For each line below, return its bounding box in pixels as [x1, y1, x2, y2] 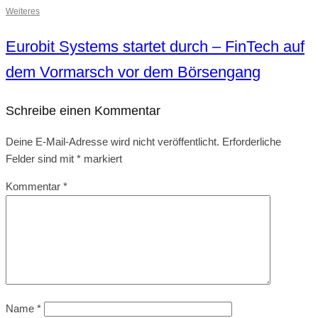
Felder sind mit [6, 153, 77, 165]
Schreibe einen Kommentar [6, 103, 160, 118]
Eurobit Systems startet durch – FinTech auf [6, 37, 305, 55]
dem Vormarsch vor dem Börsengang [6, 62, 261, 81]
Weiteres [6, 6, 40, 16]
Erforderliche [222, 136, 281, 148]
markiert [81, 153, 122, 165]
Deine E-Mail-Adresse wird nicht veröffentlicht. [6, 136, 219, 148]
